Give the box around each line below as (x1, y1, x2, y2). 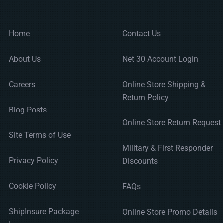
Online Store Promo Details (122, 207, 217, 217)
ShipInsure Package (9, 207, 79, 217)
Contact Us (122, 29, 161, 39)
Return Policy (122, 93, 169, 103)
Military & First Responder (122, 143, 213, 153)
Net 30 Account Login (122, 54, 198, 64)
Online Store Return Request (122, 118, 221, 128)
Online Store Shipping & (122, 80, 206, 90)
